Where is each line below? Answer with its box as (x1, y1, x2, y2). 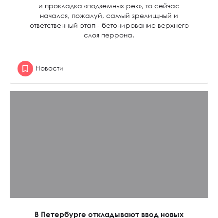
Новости (36, 64, 64, 72)
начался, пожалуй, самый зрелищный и (40, 11, 178, 19)
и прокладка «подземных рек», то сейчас (38, 1, 180, 10)
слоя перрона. (84, 31, 134, 39)
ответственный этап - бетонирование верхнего (29, 21, 189, 29)
